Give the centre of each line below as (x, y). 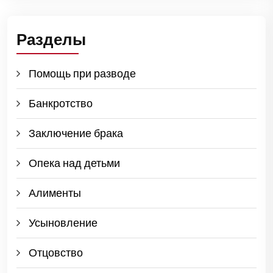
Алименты (55, 193)
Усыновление (63, 223)
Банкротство (61, 103)
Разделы (51, 39)
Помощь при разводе (82, 73)
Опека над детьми (74, 163)
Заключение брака (76, 133)
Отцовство (56, 253)
